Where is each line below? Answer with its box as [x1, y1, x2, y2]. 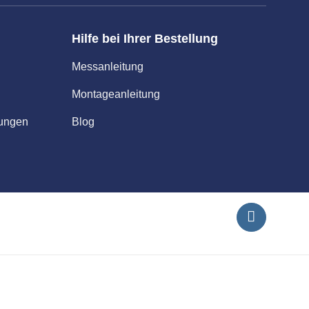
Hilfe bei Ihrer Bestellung [71, 31, 218, 46]
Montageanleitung [71, 88, 160, 100]
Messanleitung [71, 60, 143, 72]
